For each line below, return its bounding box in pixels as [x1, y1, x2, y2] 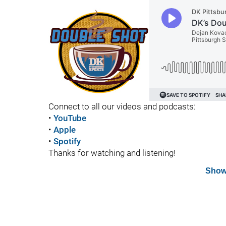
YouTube [53, 113, 86, 123]
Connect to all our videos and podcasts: [48, 101, 196, 111]
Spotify [53, 136, 81, 146]
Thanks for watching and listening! [48, 148, 176, 158]
